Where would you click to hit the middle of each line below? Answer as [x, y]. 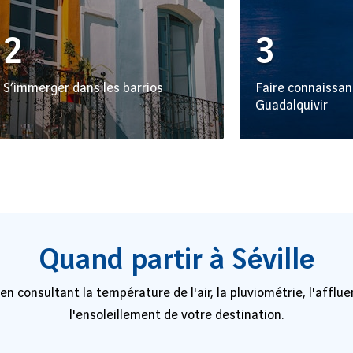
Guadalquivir [292, 106]
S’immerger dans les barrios [83, 88]
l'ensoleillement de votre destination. [176, 315]
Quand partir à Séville [176, 260]
